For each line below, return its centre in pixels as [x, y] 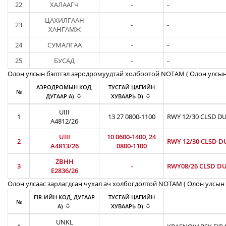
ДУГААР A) [60, 96]
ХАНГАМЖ [64, 29]
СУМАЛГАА [64, 45]
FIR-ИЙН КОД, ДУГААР [64, 197]
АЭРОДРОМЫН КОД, [64, 87]
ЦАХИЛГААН [64, 20]
